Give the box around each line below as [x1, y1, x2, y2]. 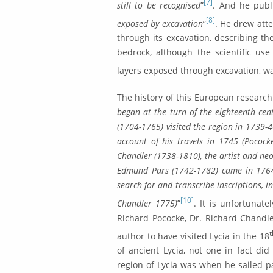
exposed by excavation [117, 17, 203, 29]
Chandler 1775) [117, 197, 178, 209]
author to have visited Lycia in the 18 [117, 230, 269, 242]
